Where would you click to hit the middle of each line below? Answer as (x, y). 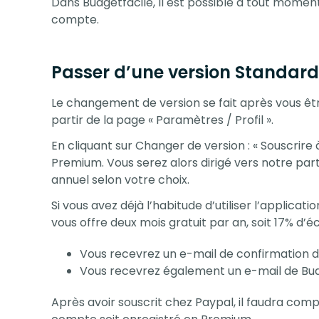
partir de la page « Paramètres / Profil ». (162, 120)
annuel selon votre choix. (120, 179)
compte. (75, 19)
